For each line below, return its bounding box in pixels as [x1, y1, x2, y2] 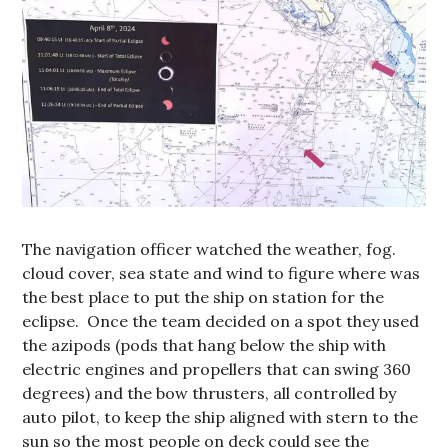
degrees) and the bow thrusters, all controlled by [22, 383, 397, 404]
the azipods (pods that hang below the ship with [22, 335, 387, 356]
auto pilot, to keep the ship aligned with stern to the [22, 407, 419, 428]
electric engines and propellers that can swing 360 [22, 359, 412, 380]
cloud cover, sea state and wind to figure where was [22, 263, 421, 284]
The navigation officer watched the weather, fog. [22, 239, 397, 260]
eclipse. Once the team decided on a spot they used [22, 311, 420, 332]
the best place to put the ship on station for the [22, 287, 385, 308]
